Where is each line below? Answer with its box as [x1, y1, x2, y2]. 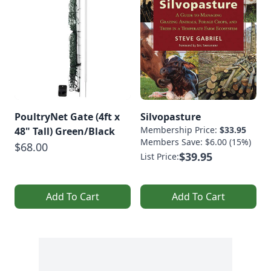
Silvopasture [140, 110, 201, 124]
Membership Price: [140, 124, 220, 136]
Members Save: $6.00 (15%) [140, 136, 251, 148]
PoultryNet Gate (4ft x [15, 110, 120, 124]
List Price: [140, 151, 179, 163]
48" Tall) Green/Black [15, 125, 115, 139]
